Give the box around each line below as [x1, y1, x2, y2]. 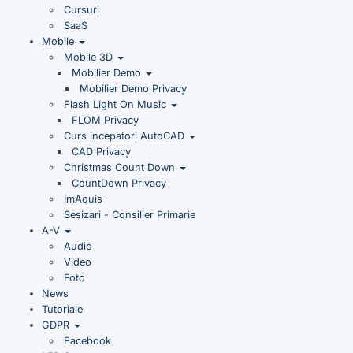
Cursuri [63, 4, 99, 16]
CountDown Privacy [71, 177, 166, 189]
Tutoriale [42, 303, 83, 315]
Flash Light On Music [63, 98, 169, 110]
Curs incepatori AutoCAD [63, 130, 188, 142]
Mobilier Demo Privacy [79, 83, 187, 95]
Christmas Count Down [63, 162, 178, 173]
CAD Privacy [71, 146, 131, 158]
